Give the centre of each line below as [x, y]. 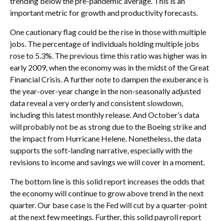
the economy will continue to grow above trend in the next [107, 193]
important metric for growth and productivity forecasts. [104, 13]
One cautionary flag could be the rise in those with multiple [108, 32]
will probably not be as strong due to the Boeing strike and [108, 127]
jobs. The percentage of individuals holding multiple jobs [105, 44]
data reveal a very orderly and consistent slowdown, [96, 103]
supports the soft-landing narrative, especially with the [101, 150]
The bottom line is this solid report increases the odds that [107, 181]
